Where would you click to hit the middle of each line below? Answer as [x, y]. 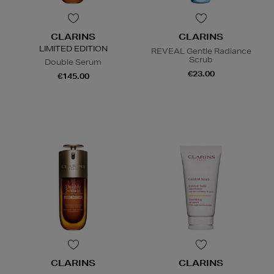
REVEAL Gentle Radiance [201, 51]
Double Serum [73, 62]
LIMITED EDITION [73, 48]
